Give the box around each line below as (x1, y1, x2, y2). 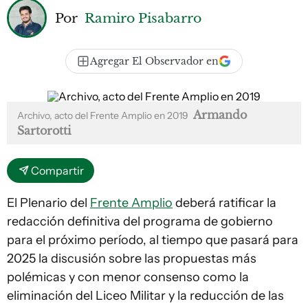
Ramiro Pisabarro (85, 9, 201, 26)
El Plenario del (7, 195, 90, 210)
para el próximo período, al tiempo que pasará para (7, 232, 298, 247)
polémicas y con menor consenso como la (7, 269, 249, 285)
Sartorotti (17, 124, 71, 137)
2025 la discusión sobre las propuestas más (7, 251, 256, 266)
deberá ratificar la (173, 195, 276, 210)
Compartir (31, 164, 84, 177)
